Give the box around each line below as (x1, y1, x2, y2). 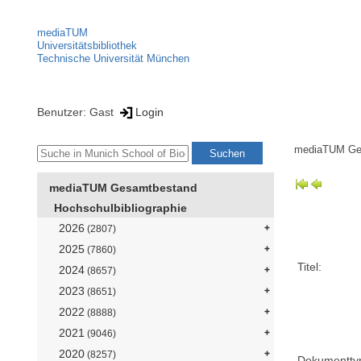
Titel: (297, 259, 322, 273)
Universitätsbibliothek (37, 39, 137, 52)
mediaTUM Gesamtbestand (49, 181, 197, 195)
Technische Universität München (37, 52, 189, 64)
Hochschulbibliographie (54, 201, 187, 215)
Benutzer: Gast (37, 105, 117, 118)
